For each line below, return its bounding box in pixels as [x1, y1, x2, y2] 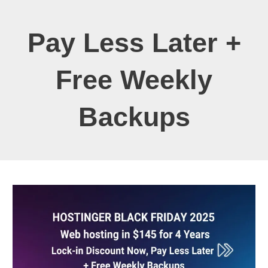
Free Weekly [56, 65, 212, 95]
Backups [78, 102, 190, 132]
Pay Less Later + [27, 28, 241, 58]
